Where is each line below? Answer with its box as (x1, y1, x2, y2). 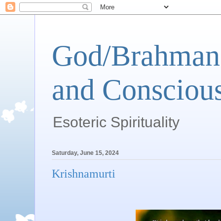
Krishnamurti (52, 167, 115, 181)
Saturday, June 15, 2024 (52, 149, 119, 157)
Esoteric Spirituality (53, 114, 180, 130)
